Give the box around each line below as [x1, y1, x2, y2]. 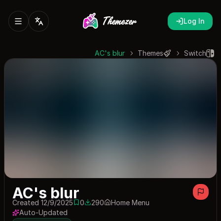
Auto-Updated [19, 208, 68, 217]
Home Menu [111, 198, 149, 207]
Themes [138, 49, 163, 57]
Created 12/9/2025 [12, 198, 73, 207]
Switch [184, 49, 206, 57]
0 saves [73, 202, 98, 211]
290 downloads [84, 202, 135, 211]
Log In [184, 17, 205, 25]
